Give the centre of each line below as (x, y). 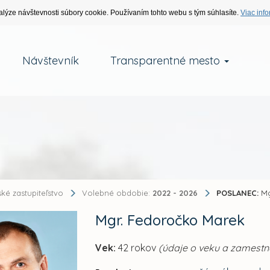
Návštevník (50, 61)
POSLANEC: (238, 193)
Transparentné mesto (166, 61)
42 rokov (137, 248)
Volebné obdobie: (118, 193)
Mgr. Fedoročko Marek (170, 220)
